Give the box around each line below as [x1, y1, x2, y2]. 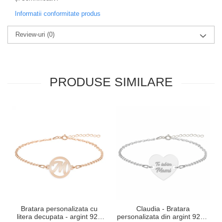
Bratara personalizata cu [21, 205, 98, 213]
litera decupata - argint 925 [17, 213, 102, 221]
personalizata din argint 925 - [117, 213, 209, 221]
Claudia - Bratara [136, 205, 190, 213]
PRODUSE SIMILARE [49, 75, 173, 89]
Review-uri [15, 31, 47, 39]
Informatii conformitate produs [15, 10, 101, 18]
